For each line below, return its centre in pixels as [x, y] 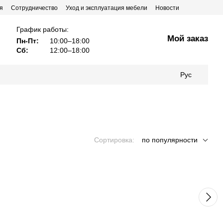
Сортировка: [114, 140]
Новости [167, 8]
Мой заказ [188, 38]
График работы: [43, 29]
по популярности [170, 140]
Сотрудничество [34, 8]
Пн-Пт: [28, 41]
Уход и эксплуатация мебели [107, 8]
